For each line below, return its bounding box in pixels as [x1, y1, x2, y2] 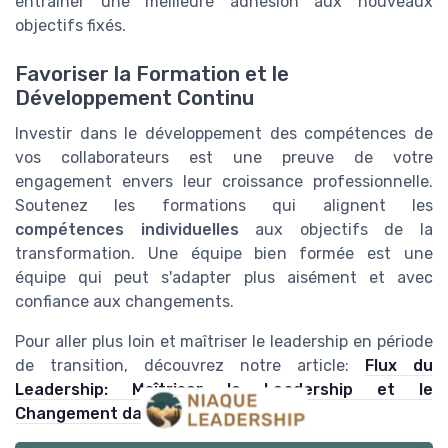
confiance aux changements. [15, 292, 234, 312]
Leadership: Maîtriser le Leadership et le [15, 380, 433, 400]
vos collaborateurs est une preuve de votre [15, 148, 433, 168]
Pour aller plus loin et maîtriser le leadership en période [15, 332, 433, 352]
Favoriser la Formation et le [15, 62, 289, 87]
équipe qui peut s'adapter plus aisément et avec [15, 268, 433, 288]
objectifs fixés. [15, 15, 126, 35]
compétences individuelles [15, 220, 239, 240]
